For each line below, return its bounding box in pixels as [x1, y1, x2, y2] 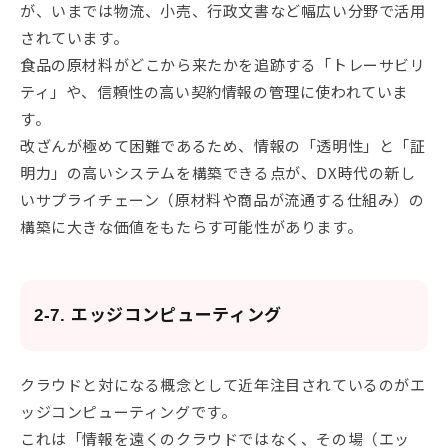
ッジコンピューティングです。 [20, 401, 237, 423]
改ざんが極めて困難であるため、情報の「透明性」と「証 [20, 135, 426, 157]
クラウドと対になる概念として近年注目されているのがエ [20, 374, 426, 396]
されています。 [20, 27, 129, 49]
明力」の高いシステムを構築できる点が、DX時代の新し [20, 162, 416, 184]
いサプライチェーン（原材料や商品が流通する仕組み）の [20, 189, 425, 211]
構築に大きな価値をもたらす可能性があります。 [20, 216, 363, 238]
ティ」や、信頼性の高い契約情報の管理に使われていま [20, 81, 409, 103]
